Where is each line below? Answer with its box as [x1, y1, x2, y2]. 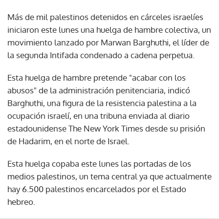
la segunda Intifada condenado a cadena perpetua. [7, 49, 195, 60]
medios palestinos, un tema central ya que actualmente [7, 171, 212, 181]
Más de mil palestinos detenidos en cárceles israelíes [7, 11, 203, 22]
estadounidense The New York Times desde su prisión [7, 123, 205, 133]
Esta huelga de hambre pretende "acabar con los [7, 72, 186, 83]
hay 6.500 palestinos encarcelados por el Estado [7, 183, 186, 194]
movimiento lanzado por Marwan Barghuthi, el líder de [7, 37, 209, 47]
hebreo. [7, 196, 35, 207]
